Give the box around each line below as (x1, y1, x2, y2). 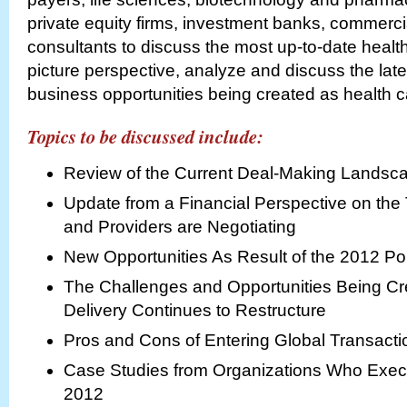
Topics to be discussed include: (27, 123, 263, 150)
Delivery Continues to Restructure (64, 301, 335, 320)
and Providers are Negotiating (64, 217, 296, 236)
